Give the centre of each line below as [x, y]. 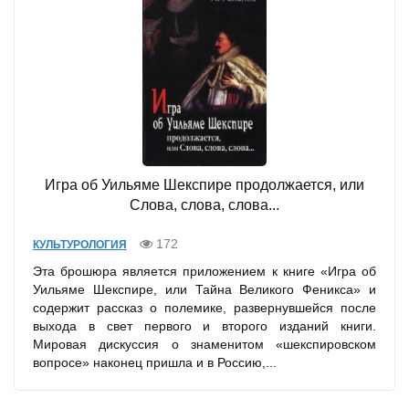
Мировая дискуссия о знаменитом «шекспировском [204, 345]
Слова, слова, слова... [204, 205]
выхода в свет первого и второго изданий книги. [204, 326]
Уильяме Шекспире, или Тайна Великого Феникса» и [204, 290]
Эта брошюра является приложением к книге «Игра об [204, 272]
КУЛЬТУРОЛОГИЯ [80, 245]
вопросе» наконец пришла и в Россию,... [155, 363]
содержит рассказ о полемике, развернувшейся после [204, 308]
